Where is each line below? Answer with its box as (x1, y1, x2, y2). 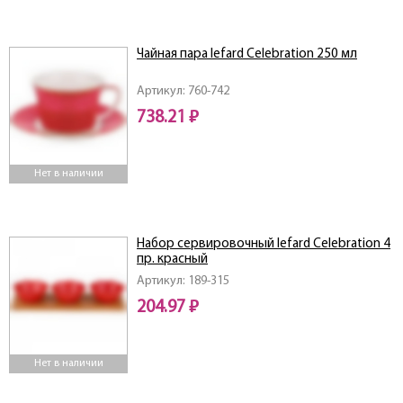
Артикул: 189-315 (137, 274, 229, 289)
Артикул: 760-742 (137, 85, 229, 99)
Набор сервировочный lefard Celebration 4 (137, 237, 390, 252)
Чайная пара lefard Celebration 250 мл (137, 48, 357, 62)
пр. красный (137, 253, 208, 267)
